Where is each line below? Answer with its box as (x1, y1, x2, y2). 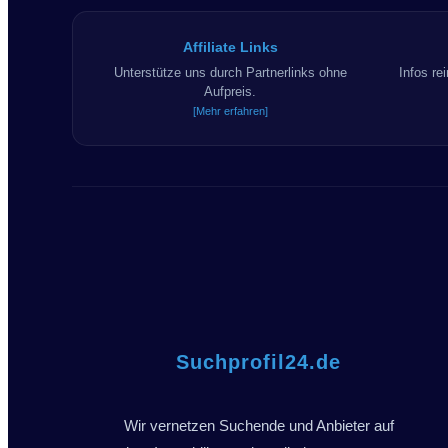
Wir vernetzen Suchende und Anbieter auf (123, 417, 394, 435)
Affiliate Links (182, 38, 278, 55)
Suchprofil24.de (176, 351, 342, 374)
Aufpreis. (204, 83, 257, 99)
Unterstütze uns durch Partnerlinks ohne (113, 64, 347, 80)
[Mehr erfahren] (192, 104, 268, 117)
